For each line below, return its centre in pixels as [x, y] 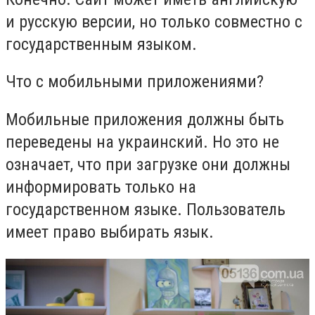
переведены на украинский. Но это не [142, 142]
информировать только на [101, 187]
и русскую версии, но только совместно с [154, 21]
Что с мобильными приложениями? [135, 82]
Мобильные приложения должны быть [145, 120]
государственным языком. [101, 44]
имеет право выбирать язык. [110, 232]
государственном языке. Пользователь [146, 210]
